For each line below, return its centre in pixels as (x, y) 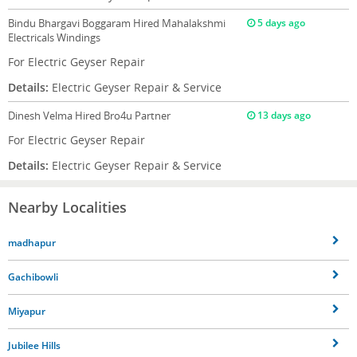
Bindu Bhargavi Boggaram (71, 23)
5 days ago (280, 22)
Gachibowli (33, 277)
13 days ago (282, 115)
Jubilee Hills (34, 345)
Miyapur (27, 311)
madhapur (32, 242)
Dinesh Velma (41, 115)
